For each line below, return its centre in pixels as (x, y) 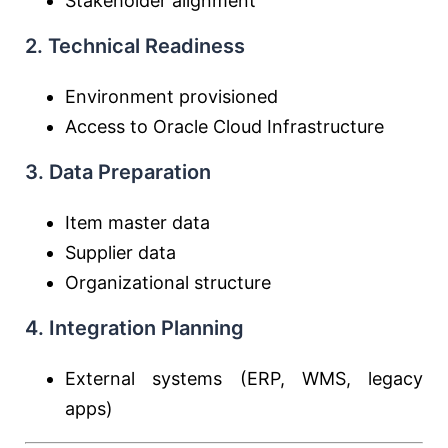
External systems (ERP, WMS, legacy (244, 378)
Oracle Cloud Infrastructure (268, 126)
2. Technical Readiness (135, 46)
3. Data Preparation (118, 172)
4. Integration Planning (134, 328)
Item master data (137, 222)
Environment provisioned (171, 96)
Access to (109, 126)
